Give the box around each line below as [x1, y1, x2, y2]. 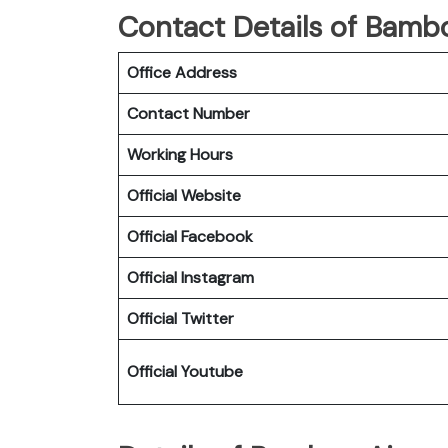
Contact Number [127, 102, 250, 124]
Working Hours [127, 143, 233, 165]
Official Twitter [127, 307, 234, 329]
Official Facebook [127, 225, 253, 247]
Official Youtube [127, 360, 243, 382]
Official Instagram [127, 266, 254, 288]
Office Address [127, 61, 237, 83]
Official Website [127, 184, 241, 206]
